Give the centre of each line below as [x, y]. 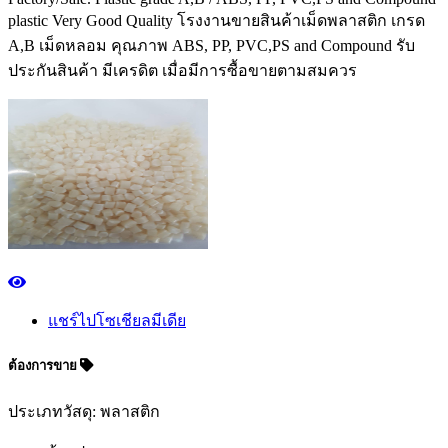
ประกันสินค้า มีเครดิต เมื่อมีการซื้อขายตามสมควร [182, 70]
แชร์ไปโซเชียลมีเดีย [117, 321]
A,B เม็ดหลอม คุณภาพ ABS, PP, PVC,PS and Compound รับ [211, 45]
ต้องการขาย [44, 366]
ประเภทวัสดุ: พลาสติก [84, 411]
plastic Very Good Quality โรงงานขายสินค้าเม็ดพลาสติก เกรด [216, 20]
